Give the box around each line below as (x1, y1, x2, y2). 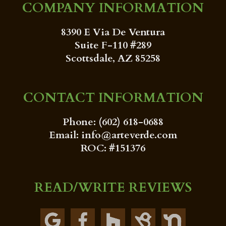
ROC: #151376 (81, 141, 145, 155)
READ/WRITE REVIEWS (34, 178, 192, 196)
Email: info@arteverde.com (49, 128, 177, 142)
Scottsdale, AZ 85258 (66, 51, 160, 65)
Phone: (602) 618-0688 (63, 115, 163, 129)
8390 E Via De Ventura (61, 25, 165, 39)
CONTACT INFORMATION (23, 88, 203, 106)
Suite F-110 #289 (75, 38, 151, 52)
